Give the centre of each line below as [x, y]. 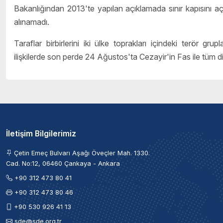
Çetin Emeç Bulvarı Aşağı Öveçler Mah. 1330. [81, 153]
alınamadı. [32, 22]
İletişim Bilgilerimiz [41, 134]
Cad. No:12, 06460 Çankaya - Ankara [63, 164]
